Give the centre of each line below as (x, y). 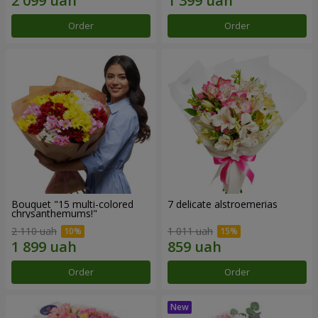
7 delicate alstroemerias (223, 204)
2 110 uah (34, 231)
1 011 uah (190, 231)
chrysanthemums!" (54, 213)
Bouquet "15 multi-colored (72, 204)
